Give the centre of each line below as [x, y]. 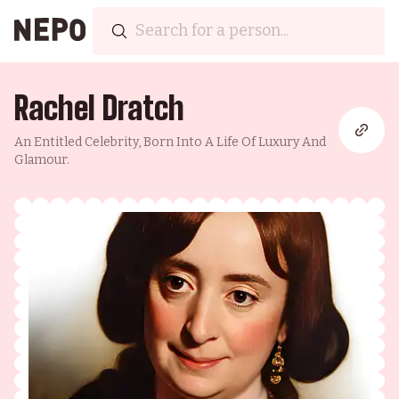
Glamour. [42, 160]
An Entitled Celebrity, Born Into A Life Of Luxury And [170, 142]
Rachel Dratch [99, 108]
